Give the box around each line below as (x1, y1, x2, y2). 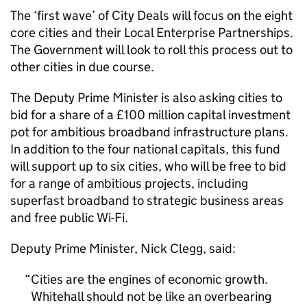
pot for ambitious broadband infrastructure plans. (10, 124, 288, 140)
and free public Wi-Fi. (10, 210, 128, 225)
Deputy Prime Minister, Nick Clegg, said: (10, 241, 236, 256)
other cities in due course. (10, 59, 154, 75)
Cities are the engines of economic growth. (31, 271, 268, 287)
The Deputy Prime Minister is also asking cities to (10, 90, 282, 106)
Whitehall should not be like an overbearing (31, 288, 271, 304)
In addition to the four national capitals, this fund (10, 141, 280, 157)
